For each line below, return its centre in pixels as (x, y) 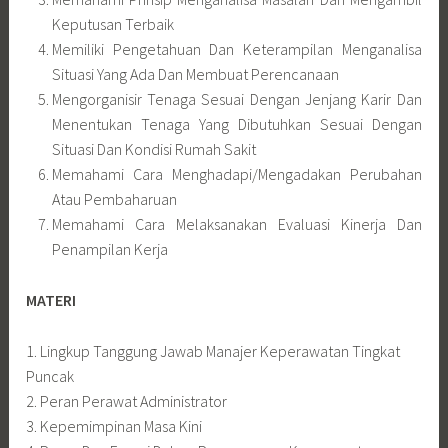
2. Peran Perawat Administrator (127, 400)
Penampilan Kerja (109, 249)
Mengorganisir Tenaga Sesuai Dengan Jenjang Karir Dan (236, 99)
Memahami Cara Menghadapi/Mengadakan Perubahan (236, 174)
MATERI (51, 300)
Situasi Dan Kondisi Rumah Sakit (153, 149)
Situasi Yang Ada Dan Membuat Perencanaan (195, 74)
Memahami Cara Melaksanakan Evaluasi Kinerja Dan (236, 224)
